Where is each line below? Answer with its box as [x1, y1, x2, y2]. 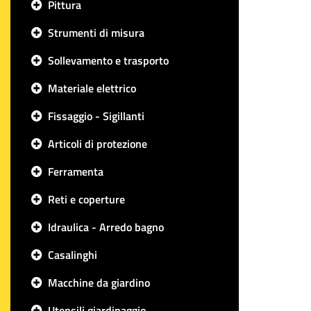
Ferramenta [48, 163, 103, 180]
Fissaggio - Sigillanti [48, 108, 144, 124]
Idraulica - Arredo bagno [48, 219, 164, 235]
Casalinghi [48, 246, 97, 263]
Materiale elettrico [48, 80, 136, 96]
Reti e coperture [48, 191, 125, 208]
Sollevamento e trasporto [48, 52, 169, 69]
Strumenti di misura [48, 24, 144, 41]
